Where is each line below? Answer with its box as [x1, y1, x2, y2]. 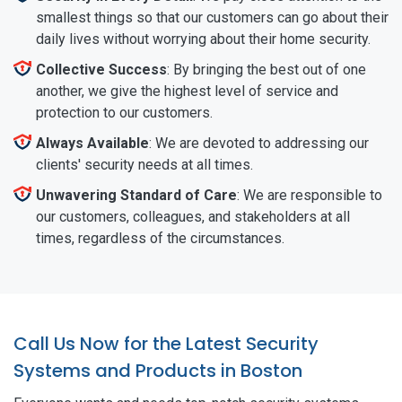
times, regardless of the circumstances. [36, 229, 284, 247]
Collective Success [36, 60, 167, 78]
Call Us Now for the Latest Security [13, 330, 319, 356]
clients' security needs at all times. [36, 155, 253, 173]
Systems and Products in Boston [13, 357, 302, 383]
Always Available [36, 134, 149, 152]
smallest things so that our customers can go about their [36, 8, 389, 26]
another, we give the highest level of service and [36, 82, 338, 100]
